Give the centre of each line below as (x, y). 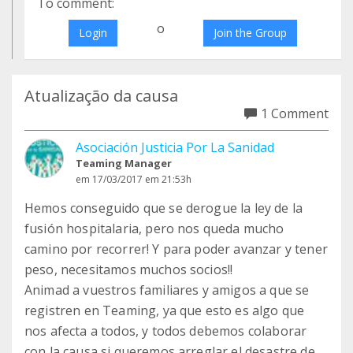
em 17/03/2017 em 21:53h (134, 179)
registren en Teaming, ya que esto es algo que (165, 310)
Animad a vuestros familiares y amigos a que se (167, 290)
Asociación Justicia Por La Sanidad (175, 147)
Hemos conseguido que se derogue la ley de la (164, 208)
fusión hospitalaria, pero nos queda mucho (154, 229)
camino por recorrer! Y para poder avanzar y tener (176, 249)
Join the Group (251, 33)
